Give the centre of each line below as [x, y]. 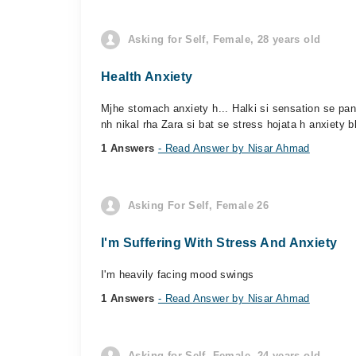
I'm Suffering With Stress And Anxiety [219, 243]
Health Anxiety [147, 77]
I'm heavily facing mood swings [178, 275]
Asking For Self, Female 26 [199, 205]
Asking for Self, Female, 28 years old [224, 39]
